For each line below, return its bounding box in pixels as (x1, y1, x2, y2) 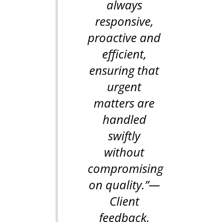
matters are (94, 94, 155, 111)
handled (102, 111, 146, 127)
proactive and (88, 29, 161, 46)
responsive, (95, 12, 154, 29)
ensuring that (89, 61, 159, 78)
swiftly (108, 127, 140, 144)
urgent (107, 78, 141, 95)
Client (109, 192, 139, 209)
